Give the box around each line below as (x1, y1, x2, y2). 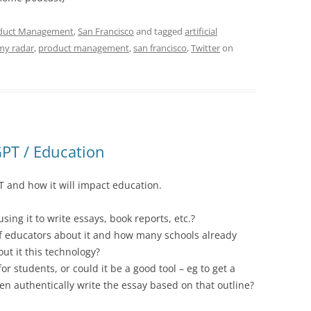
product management (38, 41, 129, 54)
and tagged (134, 24, 185, 37)
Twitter (191, 41, 220, 54)
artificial (185, 24, 217, 37)
